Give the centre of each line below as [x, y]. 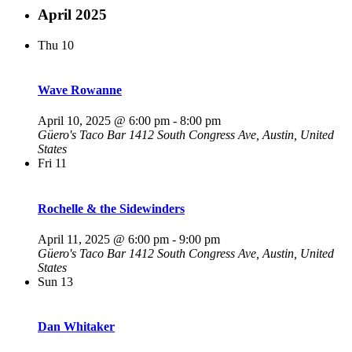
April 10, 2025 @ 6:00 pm [104, 121]
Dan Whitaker [76, 327]
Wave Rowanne [80, 90]
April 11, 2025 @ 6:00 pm [103, 239]
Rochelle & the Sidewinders [111, 208]
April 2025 [72, 15]
